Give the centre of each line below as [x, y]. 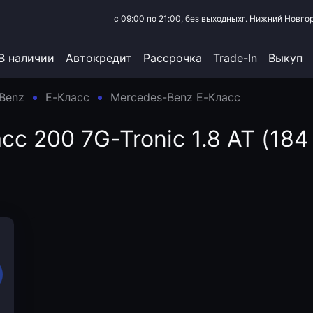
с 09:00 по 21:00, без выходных [178, 19]
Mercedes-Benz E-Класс [175, 97]
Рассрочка [173, 58]
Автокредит [99, 58]
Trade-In [235, 58]
